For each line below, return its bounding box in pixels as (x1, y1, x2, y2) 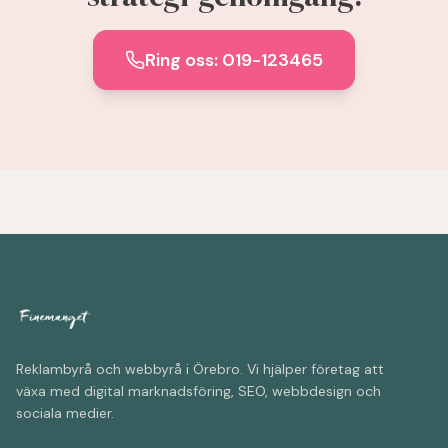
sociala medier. (16, 404, 114, 422)
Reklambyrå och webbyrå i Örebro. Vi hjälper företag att (16, 360, 384, 378)
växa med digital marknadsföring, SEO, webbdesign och (16, 382, 381, 400)
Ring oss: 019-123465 (145, 48, 323, 72)
